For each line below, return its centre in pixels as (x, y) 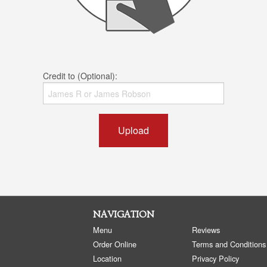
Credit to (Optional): (80, 76)
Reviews (206, 230)
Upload (133, 131)
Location (107, 259)
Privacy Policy (216, 259)
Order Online (114, 244)
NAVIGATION (123, 215)
